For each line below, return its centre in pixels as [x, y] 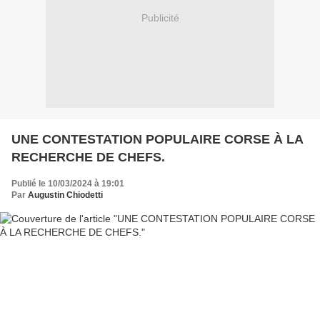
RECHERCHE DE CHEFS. [88, 157]
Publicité [160, 18]
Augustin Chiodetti [65, 195]
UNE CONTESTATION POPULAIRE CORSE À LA [157, 139]
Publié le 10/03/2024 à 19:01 [68, 183]
